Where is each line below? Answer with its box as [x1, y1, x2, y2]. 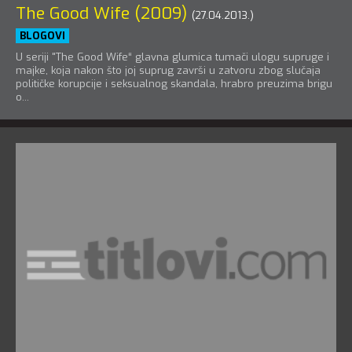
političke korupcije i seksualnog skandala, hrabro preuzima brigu [16, 76, 332, 90]
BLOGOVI [20, 28, 65, 42]
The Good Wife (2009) [16, 2, 187, 24]
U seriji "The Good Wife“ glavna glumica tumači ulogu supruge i [16, 49, 329, 64]
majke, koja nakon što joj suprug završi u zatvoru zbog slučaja [16, 63, 321, 77]
